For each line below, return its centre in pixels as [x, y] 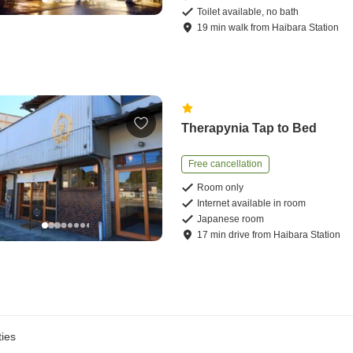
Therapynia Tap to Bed [249, 128]
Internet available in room [252, 204]
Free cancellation [226, 164]
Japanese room [231, 219]
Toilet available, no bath [248, 12]
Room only [221, 188]
